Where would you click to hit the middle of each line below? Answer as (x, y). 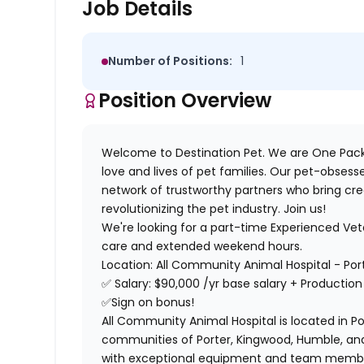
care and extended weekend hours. (202, 247)
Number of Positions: (171, 61)
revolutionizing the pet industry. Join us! (214, 209)
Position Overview (185, 101)
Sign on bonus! (153, 303)
